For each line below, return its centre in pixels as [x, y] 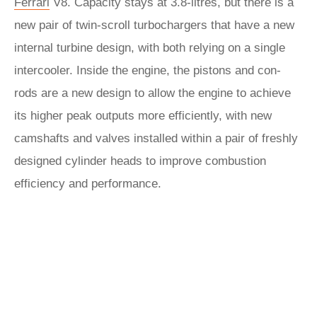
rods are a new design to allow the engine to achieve [152, 93]
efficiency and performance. [90, 184]
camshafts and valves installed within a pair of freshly [156, 138]
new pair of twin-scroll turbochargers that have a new [154, 25]
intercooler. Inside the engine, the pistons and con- [148, 70]
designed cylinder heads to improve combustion [140, 161]
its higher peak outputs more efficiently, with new [143, 116]
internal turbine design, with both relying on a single [150, 48]
